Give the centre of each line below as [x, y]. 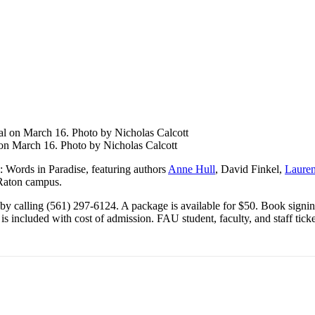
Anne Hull [192, 169]
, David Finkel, [250, 169]
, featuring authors [127, 169]
